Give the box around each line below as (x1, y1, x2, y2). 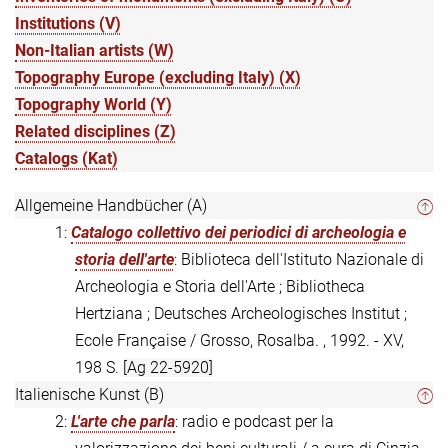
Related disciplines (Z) (15, 122, 176, 142)
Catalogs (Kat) (15, 149, 118, 169)
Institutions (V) (15, 14, 121, 34)
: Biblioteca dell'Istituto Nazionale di (174, 250, 424, 270)
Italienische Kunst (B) (15, 385, 164, 405)
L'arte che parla (71, 412, 175, 432)
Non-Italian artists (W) (15, 41, 174, 61)
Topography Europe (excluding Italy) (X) (15, 68, 301, 88)
